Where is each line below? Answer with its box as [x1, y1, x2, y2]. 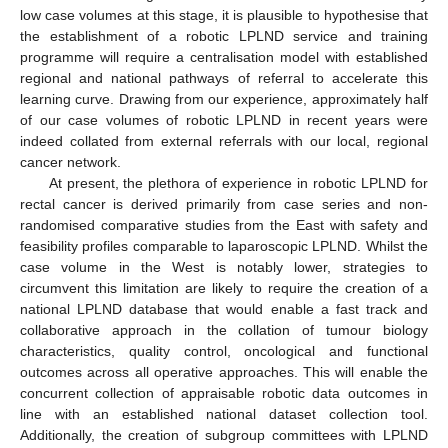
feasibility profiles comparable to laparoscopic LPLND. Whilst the [20, 238, 428, 255]
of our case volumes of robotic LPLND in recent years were [20, 112, 428, 129]
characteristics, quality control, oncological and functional [20, 343, 428, 360]
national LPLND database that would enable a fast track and [20, 301, 428, 318]
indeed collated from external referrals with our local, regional [20, 133, 428, 150]
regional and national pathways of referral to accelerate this [20, 70, 428, 87]
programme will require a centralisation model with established [20, 49, 428, 66]
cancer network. [20, 154, 121, 171]
